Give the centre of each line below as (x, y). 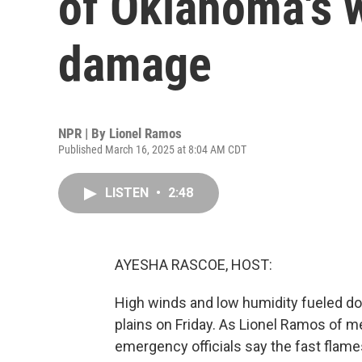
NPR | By (84, 133)
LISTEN (128, 193)
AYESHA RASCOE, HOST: (194, 265)
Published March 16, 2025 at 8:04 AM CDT (152, 149)
